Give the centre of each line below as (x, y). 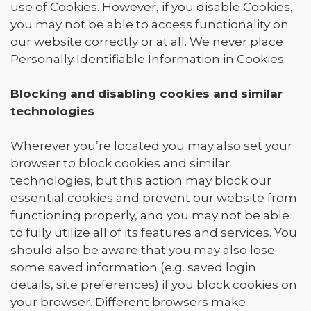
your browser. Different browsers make (128, 302)
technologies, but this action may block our (141, 180)
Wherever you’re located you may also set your (151, 146)
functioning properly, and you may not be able (150, 215)
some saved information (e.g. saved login (133, 267)
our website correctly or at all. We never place (147, 42)
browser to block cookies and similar (120, 163)
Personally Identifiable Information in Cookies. (148, 59)
